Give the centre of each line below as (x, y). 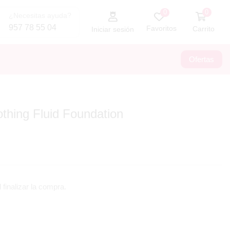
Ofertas (202, 59)
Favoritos (162, 28)
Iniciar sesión (113, 29)
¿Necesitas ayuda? (40, 15)
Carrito (203, 29)
